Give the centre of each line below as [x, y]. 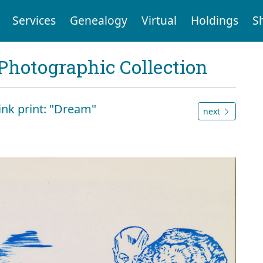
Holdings [214, 21]
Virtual [159, 21]
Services [34, 21]
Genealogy [98, 21]
